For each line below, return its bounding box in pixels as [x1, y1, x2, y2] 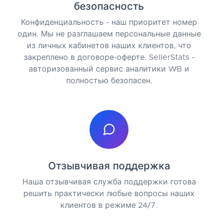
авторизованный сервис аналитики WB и [29, 65, 189, 73]
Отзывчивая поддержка [48, 161, 170, 171]
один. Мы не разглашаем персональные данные [17, 30, 201, 38]
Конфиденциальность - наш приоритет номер [21, 18, 197, 26]
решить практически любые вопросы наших [23, 189, 195, 198]
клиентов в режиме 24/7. [60, 201, 158, 209]
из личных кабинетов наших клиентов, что [27, 41, 191, 50]
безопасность [74, 1, 144, 12]
